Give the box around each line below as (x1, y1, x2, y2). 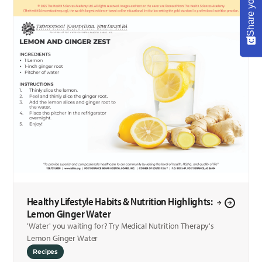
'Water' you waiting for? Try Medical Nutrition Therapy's (26, 220, 214, 232)
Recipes (33, 248, 58, 256)
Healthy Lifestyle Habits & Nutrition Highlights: (26, 195, 213, 209)
